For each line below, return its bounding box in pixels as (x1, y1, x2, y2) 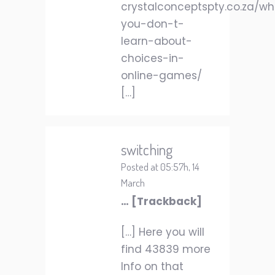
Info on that (121, 259, 184, 274)
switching (121, 140, 172, 159)
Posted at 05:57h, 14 (121, 160, 199, 173)
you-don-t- (121, 17, 184, 31)
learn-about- (121, 34, 192, 48)
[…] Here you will (121, 225, 204, 239)
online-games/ (121, 68, 202, 83)
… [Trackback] (121, 194, 202, 209)
